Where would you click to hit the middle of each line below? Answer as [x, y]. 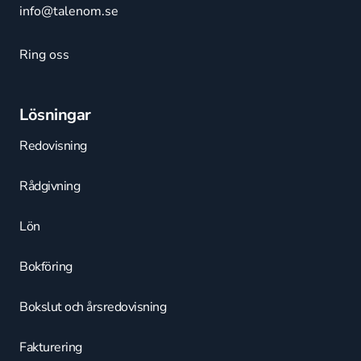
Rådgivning [50, 187]
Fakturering [51, 348]
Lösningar [55, 115]
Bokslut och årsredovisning [93, 307]
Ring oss [44, 55]
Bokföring [46, 267]
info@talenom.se [69, 12]
